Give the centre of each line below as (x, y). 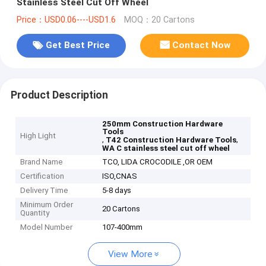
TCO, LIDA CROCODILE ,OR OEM (158, 162)
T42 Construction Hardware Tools (171, 140)
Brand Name (42, 162)
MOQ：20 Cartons (159, 20)
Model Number (47, 227)
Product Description (59, 95)
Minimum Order (47, 205)
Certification (42, 176)
